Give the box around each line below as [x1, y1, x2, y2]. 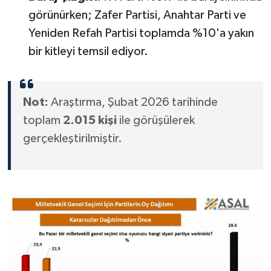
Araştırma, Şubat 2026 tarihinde [48, 96, 218, 109]
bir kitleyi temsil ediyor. [28, 45, 148, 58]
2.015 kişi [62, 114, 117, 127]
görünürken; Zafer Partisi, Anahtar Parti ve [28, 9, 246, 22]
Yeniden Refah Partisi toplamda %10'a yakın [28, 27, 254, 40]
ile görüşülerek [116, 114, 195, 127]
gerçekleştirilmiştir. [22, 132, 122, 145]
